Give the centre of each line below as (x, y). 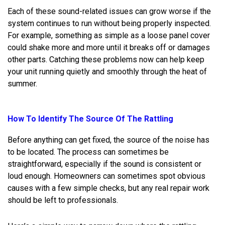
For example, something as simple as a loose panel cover (109, 35)
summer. (22, 83)
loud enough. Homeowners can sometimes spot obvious (106, 176)
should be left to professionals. (63, 200)
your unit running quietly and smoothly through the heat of (107, 71)
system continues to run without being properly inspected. (109, 23)
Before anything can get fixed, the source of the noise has (108, 140)
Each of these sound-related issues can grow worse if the (109, 11)
